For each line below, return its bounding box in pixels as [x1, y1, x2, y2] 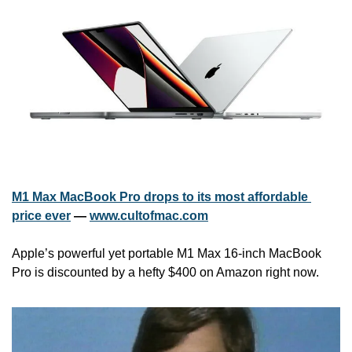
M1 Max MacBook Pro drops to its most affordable [12, 189, 308, 203]
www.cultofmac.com [90, 208, 208, 222]
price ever [12, 208, 71, 222]
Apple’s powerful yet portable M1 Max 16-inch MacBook [12, 246, 321, 260]
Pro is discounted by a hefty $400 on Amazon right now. [12, 265, 319, 279]
